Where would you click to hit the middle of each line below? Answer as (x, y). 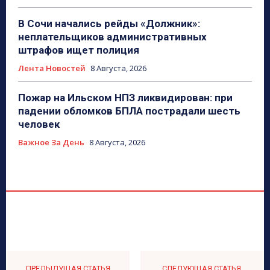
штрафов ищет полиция (79, 50)
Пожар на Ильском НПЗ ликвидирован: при (125, 98)
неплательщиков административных (112, 37)
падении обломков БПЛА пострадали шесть (129, 111)
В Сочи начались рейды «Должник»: (109, 24)
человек (39, 124)
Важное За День (51, 143)
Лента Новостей (52, 68)
